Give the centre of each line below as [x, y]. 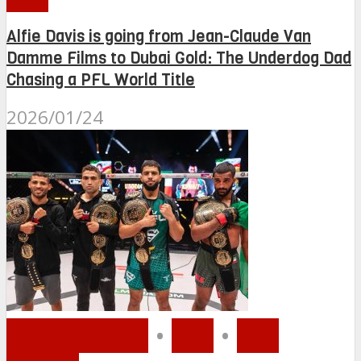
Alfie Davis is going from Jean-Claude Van [159, 37]
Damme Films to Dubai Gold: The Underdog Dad [179, 59]
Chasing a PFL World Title [101, 81]
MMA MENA [77, 335]
